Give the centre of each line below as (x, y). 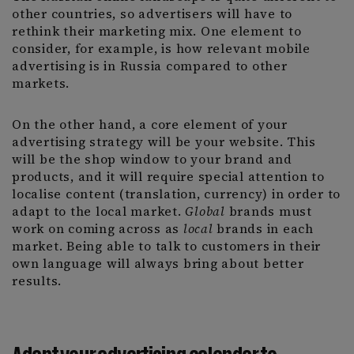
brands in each (263, 228)
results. (37, 281)
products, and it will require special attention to (168, 176)
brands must (268, 211)
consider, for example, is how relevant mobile (161, 48)
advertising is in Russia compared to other (150, 66)
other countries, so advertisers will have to (152, 13)
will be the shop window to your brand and (152, 159)
